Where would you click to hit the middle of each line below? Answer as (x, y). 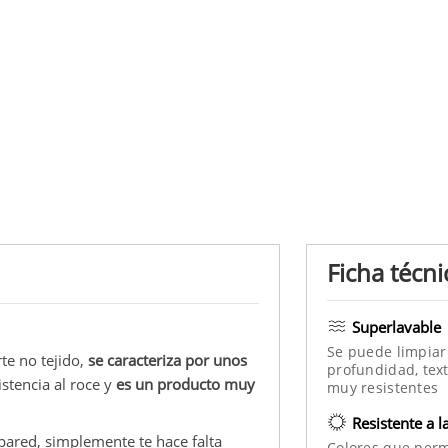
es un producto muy (185, 383)
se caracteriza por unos (167, 359)
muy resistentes (383, 387)
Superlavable (396, 326)
